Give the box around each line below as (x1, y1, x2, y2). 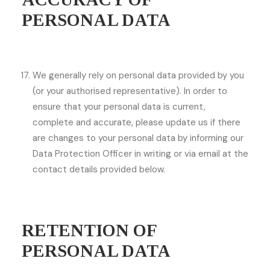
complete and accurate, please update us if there (33, 116, 240, 128)
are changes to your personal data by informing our (33, 132, 243, 144)
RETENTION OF (22, 221, 157, 240)
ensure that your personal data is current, (33, 101, 206, 113)
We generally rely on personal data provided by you (33, 69, 244, 81)
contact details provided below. (33, 163, 165, 175)
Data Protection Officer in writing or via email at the (33, 148, 248, 160)
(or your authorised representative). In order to (33, 85, 227, 97)
